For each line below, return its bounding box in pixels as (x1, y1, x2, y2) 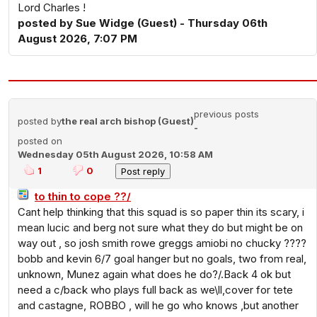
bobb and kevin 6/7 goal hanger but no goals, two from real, (18, 252, 306, 265)
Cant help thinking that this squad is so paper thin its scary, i (18, 205, 304, 219)
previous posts (194, 108, 259, 120)
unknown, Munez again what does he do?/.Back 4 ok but (18, 267, 291, 281)
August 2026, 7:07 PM (18, 32, 137, 45)
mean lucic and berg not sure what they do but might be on (18, 221, 303, 234)
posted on (18, 135, 62, 146)
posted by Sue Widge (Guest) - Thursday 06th (18, 16, 267, 30)
